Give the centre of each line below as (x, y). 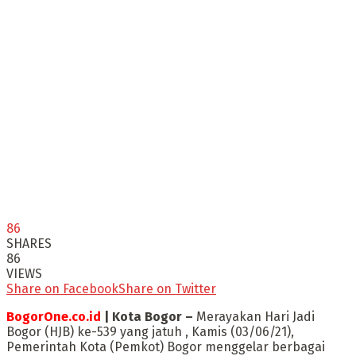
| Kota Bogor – (147, 317)
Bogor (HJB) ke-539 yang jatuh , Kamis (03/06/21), (150, 332)
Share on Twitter (167, 289)
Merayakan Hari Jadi (254, 317)
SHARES (29, 244)
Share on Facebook (62, 289)
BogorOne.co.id (54, 317)
